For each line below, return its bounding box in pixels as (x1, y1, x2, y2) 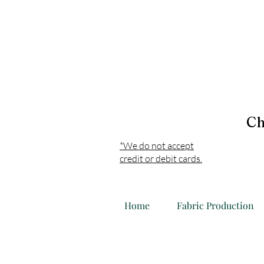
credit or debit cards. (120, 153, 202, 164)
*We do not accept (120, 140, 194, 151)
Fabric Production (177, 199, 254, 212)
